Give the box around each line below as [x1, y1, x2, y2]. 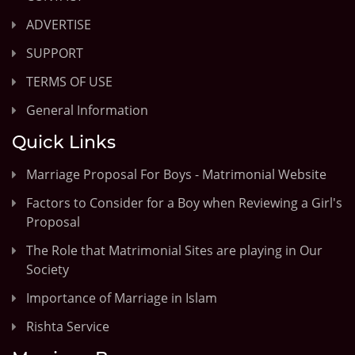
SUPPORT [26, 44, 83, 62]
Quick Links [12, 131, 116, 153]
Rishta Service [26, 317, 109, 335]
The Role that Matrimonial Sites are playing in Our [26, 241, 323, 259]
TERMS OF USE [26, 72, 113, 90]
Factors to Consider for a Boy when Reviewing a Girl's [26, 193, 342, 212]
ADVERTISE [26, 15, 91, 33]
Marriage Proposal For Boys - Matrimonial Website [26, 165, 326, 183]
